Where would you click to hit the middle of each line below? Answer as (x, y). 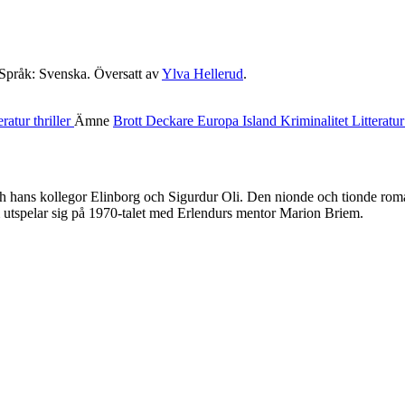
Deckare (171, 120)
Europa (220, 120)
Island (261, 120)
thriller (54, 120)
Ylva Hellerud (202, 73)
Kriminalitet (316, 120)
